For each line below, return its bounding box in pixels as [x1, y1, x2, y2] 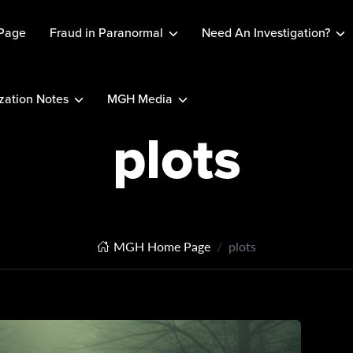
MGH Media [106, 90, 173, 108]
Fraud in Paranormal [49, 24, 163, 42]
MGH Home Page [113, 237, 210, 255]
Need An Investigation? [201, 24, 330, 42]
